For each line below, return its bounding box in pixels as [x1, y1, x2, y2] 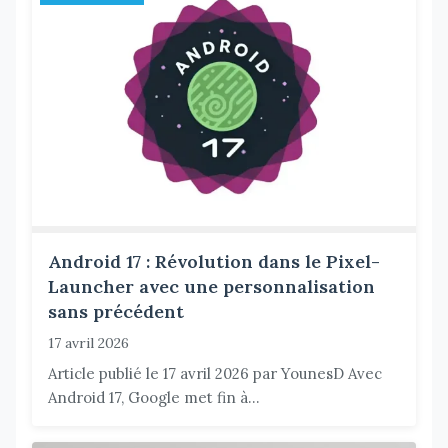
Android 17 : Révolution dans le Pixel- [48, 250, 380, 274]
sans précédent [48, 300, 184, 324]
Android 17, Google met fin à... [48, 388, 260, 408]
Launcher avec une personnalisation [48, 275, 375, 299]
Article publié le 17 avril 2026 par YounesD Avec [48, 364, 382, 384]
